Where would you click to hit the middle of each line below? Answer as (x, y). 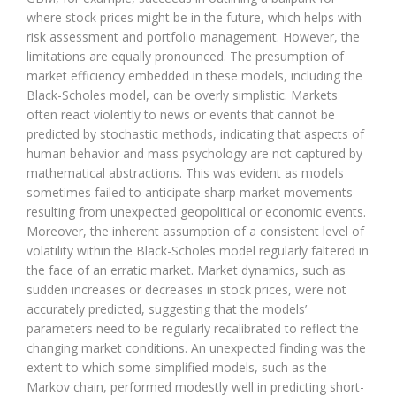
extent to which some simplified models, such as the (177, 367)
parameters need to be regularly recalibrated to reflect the (193, 328)
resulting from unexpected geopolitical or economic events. (196, 211)
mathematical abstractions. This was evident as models (185, 172)
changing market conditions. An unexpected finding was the (196, 347)
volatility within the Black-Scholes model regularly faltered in (198, 250)
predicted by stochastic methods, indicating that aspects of (195, 133)
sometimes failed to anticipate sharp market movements (190, 192)
